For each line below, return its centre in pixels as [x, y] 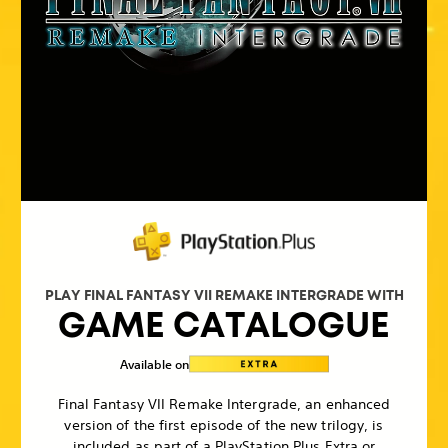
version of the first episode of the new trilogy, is [224, 424]
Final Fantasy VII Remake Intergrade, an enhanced [224, 403]
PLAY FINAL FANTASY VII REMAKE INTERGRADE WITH [224, 294]
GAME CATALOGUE [224, 324]
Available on [154, 363]
